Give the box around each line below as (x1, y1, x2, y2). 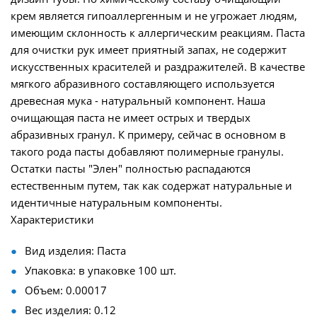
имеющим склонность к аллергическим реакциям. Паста (11, 25, 305, 40)
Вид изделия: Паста (25, 243, 126, 258)
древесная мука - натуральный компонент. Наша (11, 93, 265, 108)
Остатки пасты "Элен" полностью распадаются (11, 161, 250, 175)
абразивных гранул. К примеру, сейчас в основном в (11, 127, 286, 142)
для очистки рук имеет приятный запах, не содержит (11, 42, 287, 57)
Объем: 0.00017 (25, 283, 107, 297)
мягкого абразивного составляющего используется (11, 76, 275, 91)
